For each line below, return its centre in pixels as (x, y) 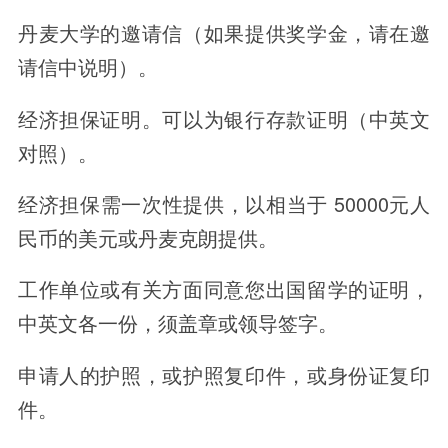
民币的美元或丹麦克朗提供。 (147, 237)
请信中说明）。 (87, 67)
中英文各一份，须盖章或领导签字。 (177, 323)
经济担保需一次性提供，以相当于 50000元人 (224, 203)
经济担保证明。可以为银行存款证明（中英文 (224, 118)
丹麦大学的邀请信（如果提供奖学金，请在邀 (224, 33)
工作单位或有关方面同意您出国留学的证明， (224, 289)
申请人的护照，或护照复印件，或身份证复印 (224, 374)
